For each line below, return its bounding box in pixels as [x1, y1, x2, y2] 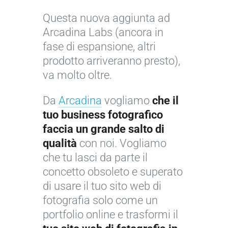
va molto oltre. [43, 69, 112, 82]
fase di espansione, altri [43, 40, 156, 53]
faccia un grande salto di [43, 123, 164, 136]
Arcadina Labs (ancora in [43, 26, 163, 39]
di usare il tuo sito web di [43, 180, 161, 193]
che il [152, 94, 179, 107]
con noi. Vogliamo [79, 137, 166, 150]
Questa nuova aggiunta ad [43, 12, 170, 25]
